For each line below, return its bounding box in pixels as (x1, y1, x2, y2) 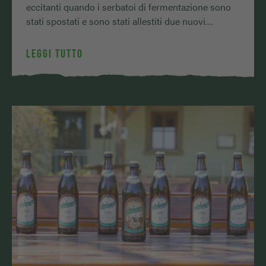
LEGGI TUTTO (26, 46, 83, 60)
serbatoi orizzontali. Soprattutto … (26, 28, 167, 42)
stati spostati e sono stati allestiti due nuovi (26, 14, 205, 28)
